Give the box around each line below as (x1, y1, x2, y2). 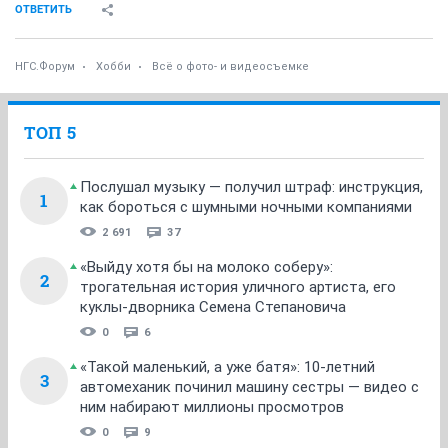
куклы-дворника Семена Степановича (80, 297, 346, 316)
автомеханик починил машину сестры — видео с (80, 377, 419, 396)
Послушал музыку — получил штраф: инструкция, (80, 177, 423, 196)
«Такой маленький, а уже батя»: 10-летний (80, 357, 375, 376)
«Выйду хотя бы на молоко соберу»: (80, 257, 333, 276)
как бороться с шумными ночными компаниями (80, 197, 412, 216)
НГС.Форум (15, 59, 75, 73)
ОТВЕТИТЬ (15, 2, 72, 16)
